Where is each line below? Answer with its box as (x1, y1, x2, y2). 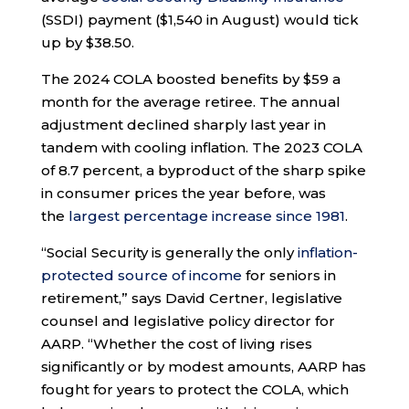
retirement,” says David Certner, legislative (40, 289, 342, 308)
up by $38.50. (40, 34, 134, 52)
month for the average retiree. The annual (40, 93, 341, 111)
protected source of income (40, 267, 242, 285)
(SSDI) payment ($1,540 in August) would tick (40, 11, 359, 29)
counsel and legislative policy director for (40, 312, 335, 330)
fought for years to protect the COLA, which (40, 381, 349, 399)
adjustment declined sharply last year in (40, 116, 326, 134)
